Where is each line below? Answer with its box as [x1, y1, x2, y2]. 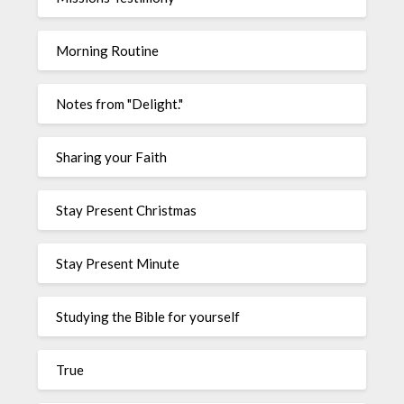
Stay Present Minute [56, 255, 180, 272]
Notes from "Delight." [56, 96, 184, 113]
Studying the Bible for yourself [56, 308, 241, 326]
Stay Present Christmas [56, 202, 197, 219]
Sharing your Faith [56, 149, 168, 166]
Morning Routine [56, 42, 160, 60]
